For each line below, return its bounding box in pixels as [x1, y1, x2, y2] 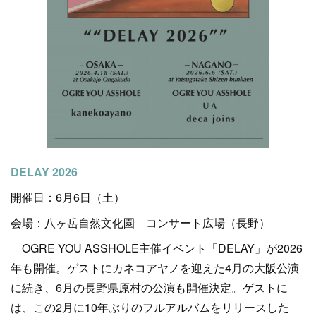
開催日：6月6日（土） [11, 189, 125, 206]
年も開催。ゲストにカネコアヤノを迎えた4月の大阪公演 [11, 260, 299, 276]
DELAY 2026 [11, 164, 78, 181]
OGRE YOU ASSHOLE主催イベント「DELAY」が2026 [11, 240, 303, 257]
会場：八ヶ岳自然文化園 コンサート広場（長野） [11, 214, 270, 231]
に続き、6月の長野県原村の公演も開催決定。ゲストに [11, 279, 288, 296]
